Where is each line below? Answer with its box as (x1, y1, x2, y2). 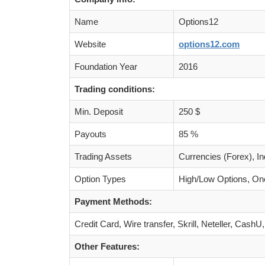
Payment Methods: (75, 196, 152, 206)
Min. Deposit (75, 106, 123, 117)
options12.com (179, 38, 240, 49)
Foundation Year (75, 61, 137, 72)
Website (75, 38, 106, 49)
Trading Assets (75, 151, 132, 161)
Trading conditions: (75, 83, 155, 94)
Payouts (75, 128, 106, 139)
